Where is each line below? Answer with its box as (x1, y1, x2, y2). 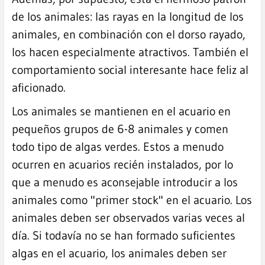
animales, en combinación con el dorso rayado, (11, 27, 245, 41)
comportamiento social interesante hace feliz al (11, 62, 248, 77)
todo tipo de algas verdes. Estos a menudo (11, 139, 224, 154)
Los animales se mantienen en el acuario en (11, 104, 231, 118)
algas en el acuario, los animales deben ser (11, 245, 227, 260)
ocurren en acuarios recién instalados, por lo (11, 157, 233, 172)
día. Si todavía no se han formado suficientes (11, 228, 235, 243)
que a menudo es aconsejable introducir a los (11, 174, 238, 189)
